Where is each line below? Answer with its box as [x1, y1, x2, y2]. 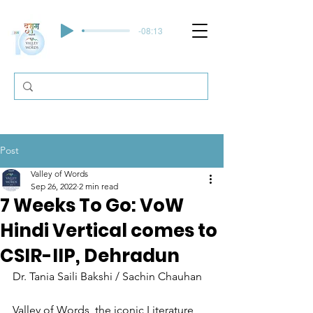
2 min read [79, 181, 118, 191]
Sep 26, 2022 [31, 181, 77, 191]
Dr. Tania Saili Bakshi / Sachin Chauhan [13, 270, 202, 283]
